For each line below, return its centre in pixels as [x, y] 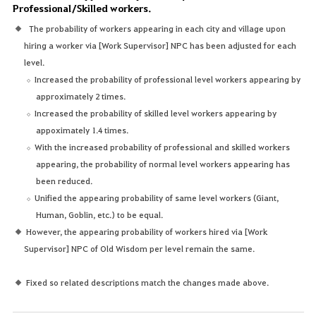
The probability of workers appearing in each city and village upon [156, 28]
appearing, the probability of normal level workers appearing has [163, 163]
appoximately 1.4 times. [83, 129]
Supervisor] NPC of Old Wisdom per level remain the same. [140, 248]
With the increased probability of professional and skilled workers [163, 146]
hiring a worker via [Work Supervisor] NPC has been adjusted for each [160, 45]
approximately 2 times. [81, 96]
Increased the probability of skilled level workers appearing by [156, 113]
